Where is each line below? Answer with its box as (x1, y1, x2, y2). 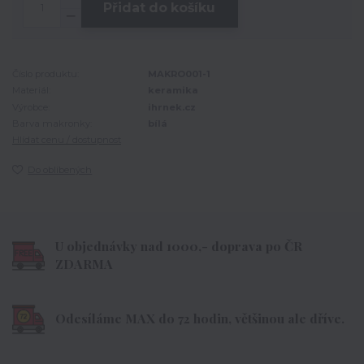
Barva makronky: (12, 117, 92, 129)
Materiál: (12, 84, 50, 97)
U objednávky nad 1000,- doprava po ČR (55, 236, 303, 254)
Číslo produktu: (12, 67, 79, 80)
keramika (148, 84, 199, 97)
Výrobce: (12, 101, 50, 113)
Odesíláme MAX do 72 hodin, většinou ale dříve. (55, 309, 345, 327)
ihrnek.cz (148, 101, 197, 113)
